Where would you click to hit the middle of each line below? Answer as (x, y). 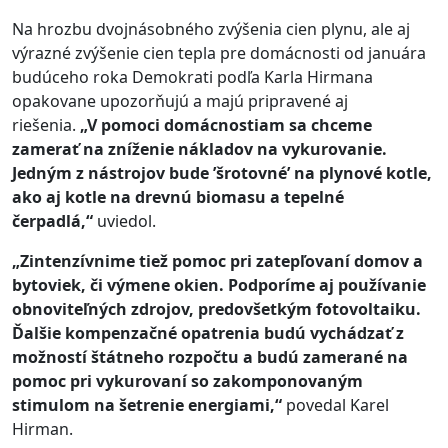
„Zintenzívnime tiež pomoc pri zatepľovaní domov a (217, 261)
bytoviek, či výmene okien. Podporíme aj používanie (219, 285)
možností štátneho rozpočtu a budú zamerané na (210, 357)
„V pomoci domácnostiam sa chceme (226, 125)
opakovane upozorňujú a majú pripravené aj (180, 101)
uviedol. (124, 221)
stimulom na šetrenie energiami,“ (147, 405)
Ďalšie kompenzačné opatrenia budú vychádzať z (208, 333)
